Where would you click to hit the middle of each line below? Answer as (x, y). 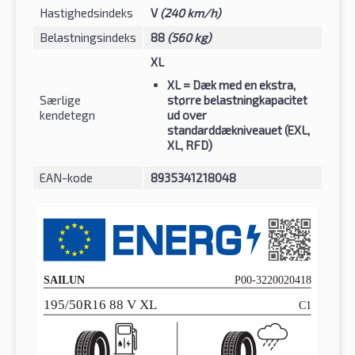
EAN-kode (66, 177)
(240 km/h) (190, 12)
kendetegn (67, 115)
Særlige (60, 99)
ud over (187, 115)
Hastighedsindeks (86, 12)
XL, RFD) (190, 145)
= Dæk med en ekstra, (238, 84)
